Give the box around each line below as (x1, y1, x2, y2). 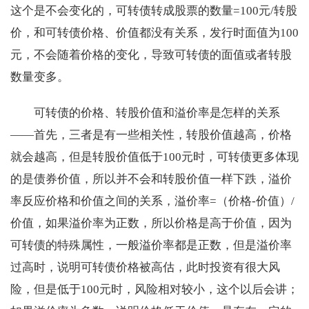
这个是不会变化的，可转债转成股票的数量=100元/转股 (10, 4, 297, 18)
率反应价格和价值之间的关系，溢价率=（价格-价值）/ (10, 195, 295, 208)
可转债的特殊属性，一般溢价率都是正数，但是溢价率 (10, 239, 292, 252)
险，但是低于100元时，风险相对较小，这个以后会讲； (10, 283, 299, 297)
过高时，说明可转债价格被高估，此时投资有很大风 (10, 261, 280, 275)
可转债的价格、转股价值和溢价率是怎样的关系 (34, 106, 280, 120)
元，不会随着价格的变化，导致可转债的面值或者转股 (10, 48, 292, 62)
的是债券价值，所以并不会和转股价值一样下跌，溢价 (10, 172, 292, 186)
